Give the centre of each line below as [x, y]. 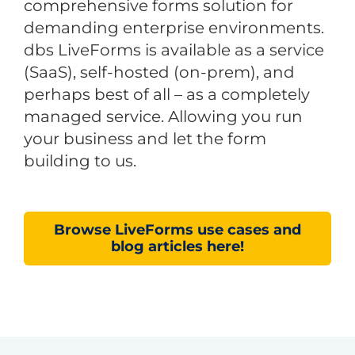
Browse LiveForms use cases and [177, 229]
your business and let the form [145, 138]
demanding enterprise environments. [174, 27]
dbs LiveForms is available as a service [174, 50]
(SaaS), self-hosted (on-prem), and [159, 72]
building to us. [80, 160]
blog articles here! [177, 246]
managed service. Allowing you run [163, 116]
